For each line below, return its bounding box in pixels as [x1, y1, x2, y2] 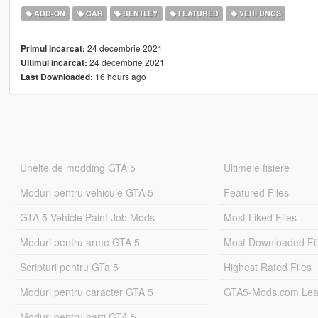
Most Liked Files [224, 210, 297, 225]
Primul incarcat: [20, 43, 85, 55]
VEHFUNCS [236, 8, 281, 19]
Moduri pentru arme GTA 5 [19, 235, 140, 250]
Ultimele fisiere [224, 160, 290, 175]
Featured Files [224, 185, 290, 200]
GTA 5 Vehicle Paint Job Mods [19, 210, 155, 225]
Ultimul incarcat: [20, 57, 87, 70]
